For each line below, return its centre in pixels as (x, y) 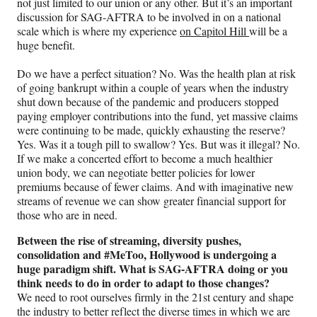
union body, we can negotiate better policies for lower (136, 173)
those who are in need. (69, 215)
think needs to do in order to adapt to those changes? (143, 283)
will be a (268, 31)
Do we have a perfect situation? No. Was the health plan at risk (156, 74)
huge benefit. (46, 45)
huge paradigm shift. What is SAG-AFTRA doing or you (152, 269)
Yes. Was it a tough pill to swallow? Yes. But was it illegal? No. (158, 144)
